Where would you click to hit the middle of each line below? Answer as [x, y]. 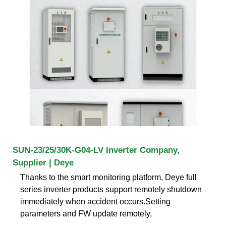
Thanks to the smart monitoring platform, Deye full [108, 177]
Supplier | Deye [43, 162]
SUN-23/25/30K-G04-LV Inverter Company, [96, 150]
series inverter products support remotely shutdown [111, 189]
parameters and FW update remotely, [86, 213]
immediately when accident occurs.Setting [95, 201]
